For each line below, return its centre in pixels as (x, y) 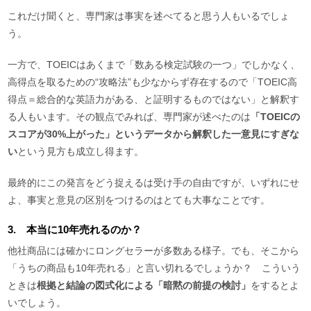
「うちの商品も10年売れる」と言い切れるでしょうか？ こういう (154, 268)
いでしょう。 (37, 302)
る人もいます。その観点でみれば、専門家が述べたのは (129, 116)
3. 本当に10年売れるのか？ (75, 229)
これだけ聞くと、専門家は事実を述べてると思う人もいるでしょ (149, 16)
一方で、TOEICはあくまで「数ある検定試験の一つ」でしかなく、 (154, 64)
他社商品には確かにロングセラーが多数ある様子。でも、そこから (154, 250)
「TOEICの (276, 116)
